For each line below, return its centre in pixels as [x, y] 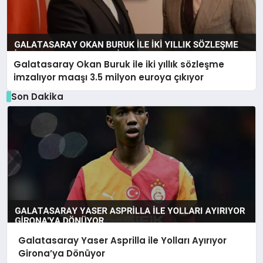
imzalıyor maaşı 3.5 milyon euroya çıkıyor [109, 77]
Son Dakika [37, 96]
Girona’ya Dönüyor [61, 254]
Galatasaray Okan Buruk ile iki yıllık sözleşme [119, 64]
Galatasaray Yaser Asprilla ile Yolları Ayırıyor [122, 241]
